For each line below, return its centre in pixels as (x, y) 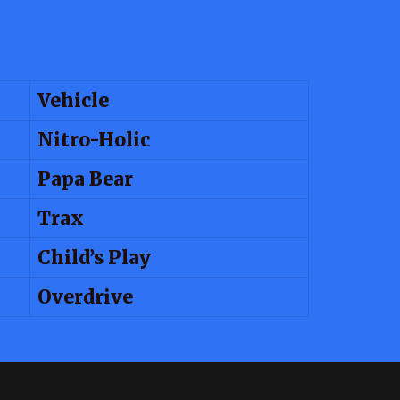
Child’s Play (94, 257)
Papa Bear (85, 179)
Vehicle (73, 100)
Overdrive (85, 296)
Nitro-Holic (94, 139)
